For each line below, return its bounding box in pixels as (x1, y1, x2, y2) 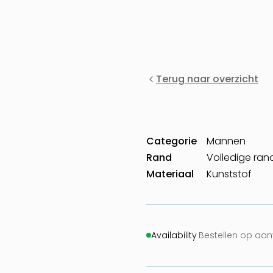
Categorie (146, 133, 197, 148)
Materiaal (146, 166, 194, 181)
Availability (151, 229, 197, 241)
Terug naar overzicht (156, 72, 258, 86)
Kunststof (207, 166, 252, 181)
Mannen (207, 133, 246, 148)
